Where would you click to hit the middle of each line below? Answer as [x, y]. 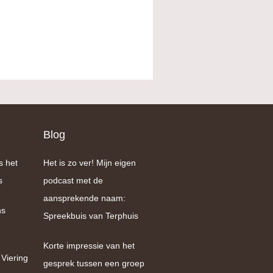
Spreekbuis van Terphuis [91, 216]
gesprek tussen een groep [94, 263]
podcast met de [73, 180]
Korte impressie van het [89, 246]
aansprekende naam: [84, 198]
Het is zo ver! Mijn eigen [90, 163]
